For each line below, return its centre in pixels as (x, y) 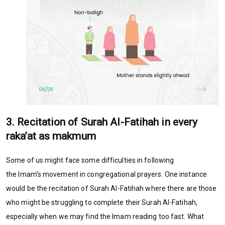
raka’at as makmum (51, 136)
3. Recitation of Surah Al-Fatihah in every (102, 122)
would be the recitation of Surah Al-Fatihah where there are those (111, 188)
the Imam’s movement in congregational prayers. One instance (106, 174)
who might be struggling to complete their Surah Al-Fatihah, (102, 202)
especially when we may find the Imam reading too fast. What (105, 216)
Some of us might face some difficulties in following (90, 160)
